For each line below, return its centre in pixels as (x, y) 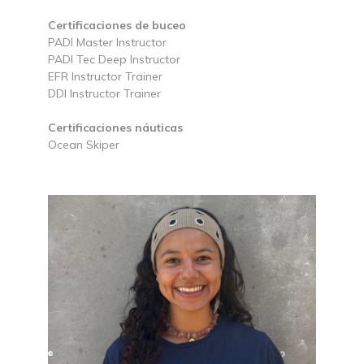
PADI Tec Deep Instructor (114, 60)
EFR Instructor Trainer (105, 77)
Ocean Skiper (84, 145)
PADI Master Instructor (107, 43)
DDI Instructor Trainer (104, 94)
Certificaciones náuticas (115, 128)
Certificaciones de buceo (117, 26)
